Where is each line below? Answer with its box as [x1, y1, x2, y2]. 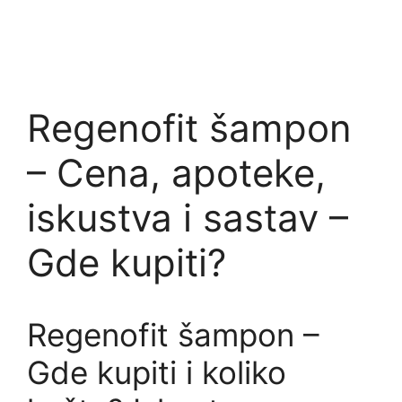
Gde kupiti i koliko [27, 354, 286, 391]
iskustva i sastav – [27, 195, 348, 240]
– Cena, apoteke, [27, 150, 326, 196]
